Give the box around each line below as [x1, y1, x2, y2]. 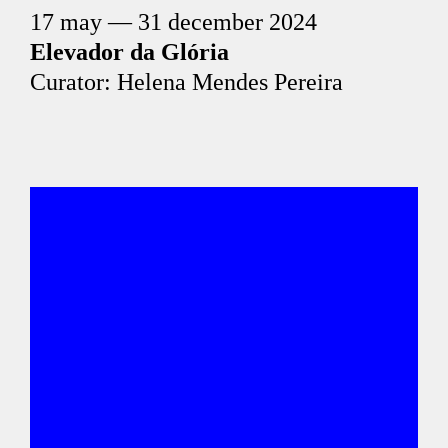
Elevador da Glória [30, 39, 229, 65]
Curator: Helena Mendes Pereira [30, 69, 343, 95]
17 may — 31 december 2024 [30, 9, 317, 35]
